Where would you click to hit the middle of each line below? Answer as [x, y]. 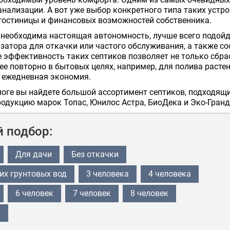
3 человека [108, 174]
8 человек [149, 194]
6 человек [34, 194]
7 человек [92, 194]
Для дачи [34, 155]
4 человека [170, 174]
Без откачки [95, 155]
